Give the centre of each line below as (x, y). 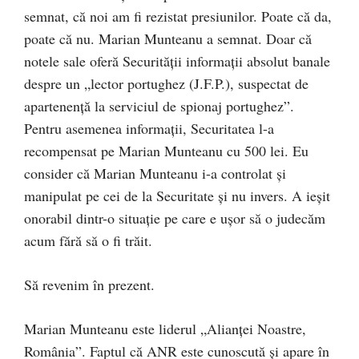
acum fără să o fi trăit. (88, 240)
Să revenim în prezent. (89, 284)
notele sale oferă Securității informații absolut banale (177, 61)
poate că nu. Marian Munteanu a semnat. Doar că (168, 38)
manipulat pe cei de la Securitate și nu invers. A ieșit (177, 196)
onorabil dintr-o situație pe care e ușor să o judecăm (175, 218)
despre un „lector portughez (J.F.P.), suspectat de (166, 83)
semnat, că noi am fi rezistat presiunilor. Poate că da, (178, 16)
